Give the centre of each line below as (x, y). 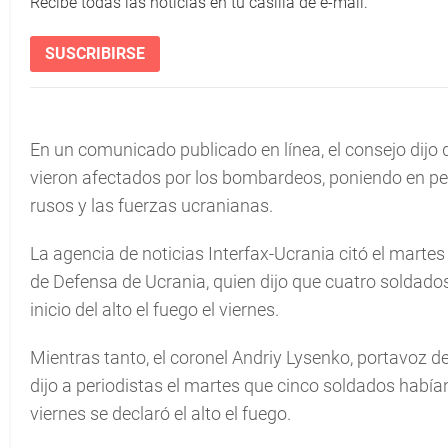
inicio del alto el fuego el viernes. (154, 309)
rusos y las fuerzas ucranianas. (151, 205)
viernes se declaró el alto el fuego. (160, 413)
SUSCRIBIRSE (95, 53)
